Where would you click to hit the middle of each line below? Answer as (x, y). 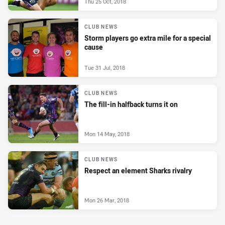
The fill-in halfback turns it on (131, 104)
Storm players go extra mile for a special (148, 38)
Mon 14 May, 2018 (107, 134)
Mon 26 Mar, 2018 (107, 200)
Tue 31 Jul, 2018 (105, 68)
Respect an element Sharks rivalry (138, 171)
